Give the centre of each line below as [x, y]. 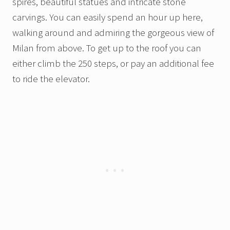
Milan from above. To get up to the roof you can [107, 48]
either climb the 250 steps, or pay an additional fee [113, 63]
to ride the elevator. [52, 79]
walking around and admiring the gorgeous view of [113, 33]
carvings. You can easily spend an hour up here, [108, 17]
